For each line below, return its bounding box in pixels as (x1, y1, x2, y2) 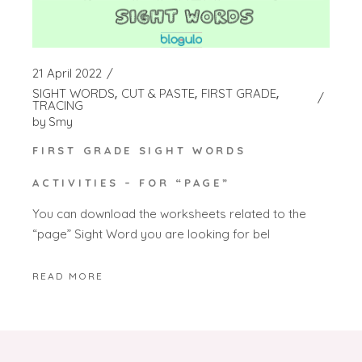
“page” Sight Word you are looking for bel (32, 226, 271, 242)
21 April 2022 (32, 65, 103, 81)
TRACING (32, 97, 84, 113)
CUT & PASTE (121, 85, 196, 101)
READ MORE (32, 269, 104, 282)
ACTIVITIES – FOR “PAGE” (32, 175, 230, 189)
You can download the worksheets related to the (32, 206, 307, 222)
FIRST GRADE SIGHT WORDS (32, 143, 246, 157)
